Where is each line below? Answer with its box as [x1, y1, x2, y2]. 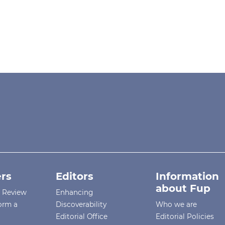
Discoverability [56, 200, 107, 209]
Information [156, 170, 219, 183]
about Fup [156, 182, 211, 195]
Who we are [156, 200, 197, 209]
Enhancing [56, 188, 93, 197]
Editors [56, 170, 94, 183]
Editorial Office [56, 212, 108, 221]
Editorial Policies [156, 212, 214, 221]
